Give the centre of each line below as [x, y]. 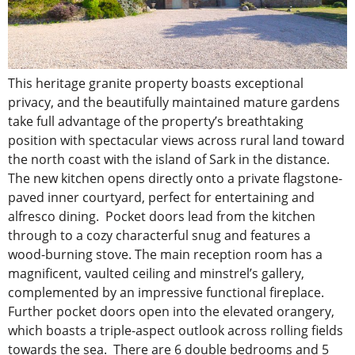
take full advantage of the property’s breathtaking [156, 122]
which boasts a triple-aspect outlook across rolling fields [176, 331]
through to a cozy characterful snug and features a [159, 236]
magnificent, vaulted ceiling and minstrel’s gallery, [156, 274]
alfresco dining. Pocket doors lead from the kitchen [162, 217]
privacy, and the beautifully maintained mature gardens [174, 103]
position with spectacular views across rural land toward [176, 141]
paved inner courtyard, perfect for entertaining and [161, 198]
